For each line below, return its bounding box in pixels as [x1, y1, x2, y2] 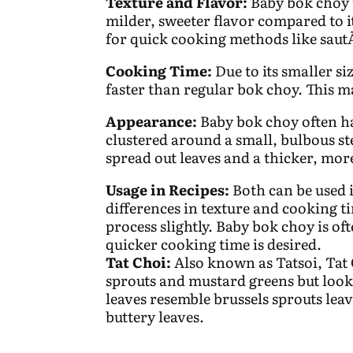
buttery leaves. [106, 305, 205, 327]
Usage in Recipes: [106, 178, 230, 200]
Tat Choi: [106, 251, 175, 273]
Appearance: [106, 110, 198, 132]
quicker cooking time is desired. [106, 232, 322, 255]
